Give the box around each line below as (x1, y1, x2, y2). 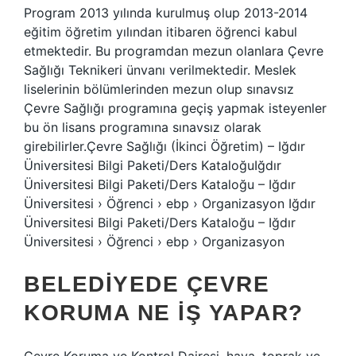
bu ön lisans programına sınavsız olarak (24, 119, 261, 135)
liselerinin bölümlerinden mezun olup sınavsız (24, 81, 294, 97)
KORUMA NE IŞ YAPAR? (24, 300, 304, 325)
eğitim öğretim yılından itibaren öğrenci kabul (24, 24, 297, 40)
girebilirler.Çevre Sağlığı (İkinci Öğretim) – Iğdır (24, 138, 305, 154)
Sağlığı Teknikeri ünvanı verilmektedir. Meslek (24, 62, 296, 78)
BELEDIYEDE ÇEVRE (24, 272, 269, 296)
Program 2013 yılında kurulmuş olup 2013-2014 (24, 5, 308, 21)
